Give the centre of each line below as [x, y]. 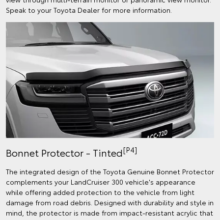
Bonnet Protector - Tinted [64, 152]
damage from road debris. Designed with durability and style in [110, 202]
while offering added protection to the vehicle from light [100, 192]
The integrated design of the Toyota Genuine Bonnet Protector [110, 171]
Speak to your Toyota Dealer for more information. [89, 10]
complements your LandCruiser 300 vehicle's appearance [101, 181]
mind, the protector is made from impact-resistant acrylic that [110, 212]
